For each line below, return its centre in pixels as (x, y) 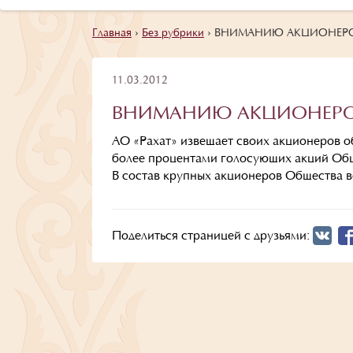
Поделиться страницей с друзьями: (211, 236)
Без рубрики (173, 34)
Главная (112, 34)
